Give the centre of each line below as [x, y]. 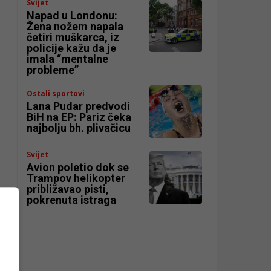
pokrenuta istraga [72, 200]
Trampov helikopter [76, 178]
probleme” [53, 70]
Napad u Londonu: [72, 16]
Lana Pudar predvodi [79, 106]
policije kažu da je [72, 48]
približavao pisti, [68, 189]
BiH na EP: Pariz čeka [79, 117]
